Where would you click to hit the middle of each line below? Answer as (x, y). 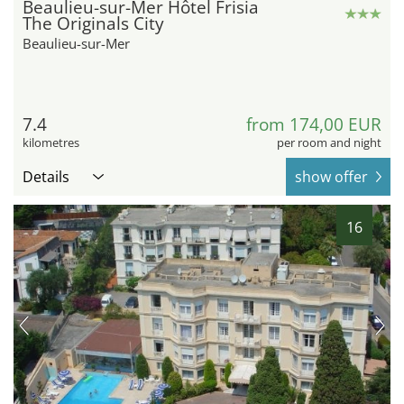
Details (46, 177)
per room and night (329, 143)
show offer (331, 177)
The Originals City (93, 24)
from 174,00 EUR (314, 125)
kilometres (51, 143)
